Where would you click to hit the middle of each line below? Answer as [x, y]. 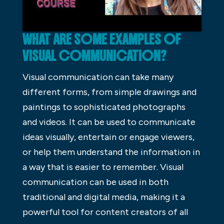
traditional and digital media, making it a [103, 197]
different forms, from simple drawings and [109, 92]
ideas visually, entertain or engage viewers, [108, 137]
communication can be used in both [95, 182]
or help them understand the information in [111, 152]
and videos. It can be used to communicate [109, 122]
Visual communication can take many [98, 77]
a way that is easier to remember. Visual [103, 167]
